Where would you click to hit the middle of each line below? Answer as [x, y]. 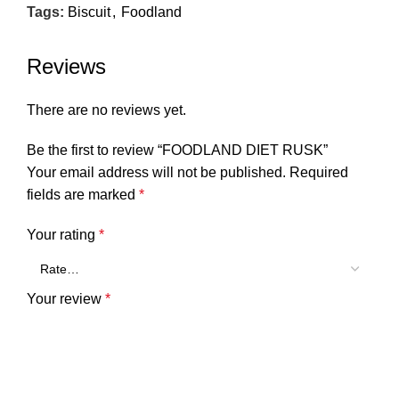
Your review [66, 299]
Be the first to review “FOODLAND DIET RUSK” [177, 151]
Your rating [63, 235]
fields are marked [83, 195]
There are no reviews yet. [106, 110]
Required [319, 173]
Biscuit [89, 12]
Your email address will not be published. [156, 173]
